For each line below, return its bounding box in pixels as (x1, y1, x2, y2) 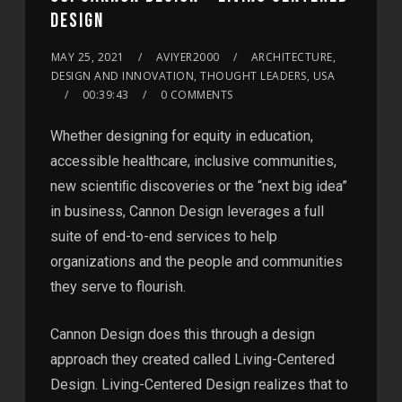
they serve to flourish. (49, 278, 186, 296)
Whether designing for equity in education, (49, 127, 313, 145)
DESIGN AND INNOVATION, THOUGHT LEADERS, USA (50, 68, 336, 84)
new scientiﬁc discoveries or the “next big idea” (49, 178, 347, 196)
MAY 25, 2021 (50, 49, 125, 66)
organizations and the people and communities (49, 253, 343, 271)
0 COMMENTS (160, 87, 233, 103)
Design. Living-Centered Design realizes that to (49, 376, 348, 394)
